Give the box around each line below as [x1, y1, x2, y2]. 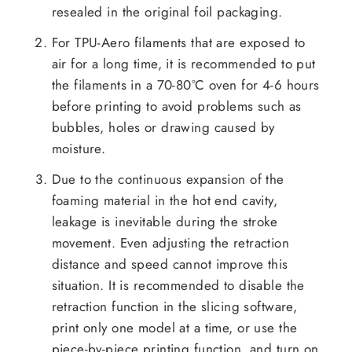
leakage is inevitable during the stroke [51, 212, 278, 232]
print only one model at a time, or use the [51, 318, 298, 338]
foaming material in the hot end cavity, [51, 191, 278, 211]
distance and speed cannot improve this [51, 255, 288, 274]
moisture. [51, 139, 106, 159]
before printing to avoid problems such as [51, 97, 302, 116]
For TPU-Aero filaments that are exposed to [51, 33, 306, 53]
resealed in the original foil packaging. [51, 2, 283, 22]
